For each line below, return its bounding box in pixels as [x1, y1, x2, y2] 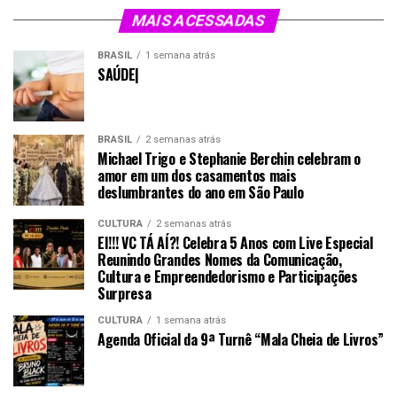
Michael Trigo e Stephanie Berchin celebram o [97, 147, 361, 169]
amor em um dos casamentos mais [97, 164, 297, 186]
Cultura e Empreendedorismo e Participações [97, 265, 358, 287]
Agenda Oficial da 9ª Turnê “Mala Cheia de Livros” [97, 328, 384, 350]
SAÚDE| [97, 63, 140, 85]
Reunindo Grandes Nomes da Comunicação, [97, 248, 342, 270]
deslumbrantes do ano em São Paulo [97, 181, 304, 203]
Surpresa [97, 282, 152, 304]
